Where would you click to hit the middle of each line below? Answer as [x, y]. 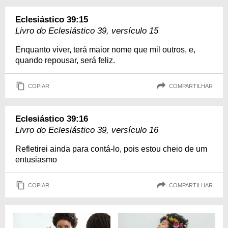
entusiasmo [36, 160]
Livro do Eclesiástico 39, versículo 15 [87, 31]
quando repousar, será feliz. [65, 60]
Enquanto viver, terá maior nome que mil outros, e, [105, 50]
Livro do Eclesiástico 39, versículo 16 [87, 130]
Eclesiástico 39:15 [52, 20]
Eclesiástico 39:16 [52, 119]
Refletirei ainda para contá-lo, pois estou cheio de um [111, 149]
